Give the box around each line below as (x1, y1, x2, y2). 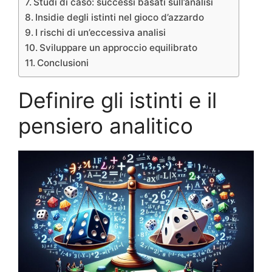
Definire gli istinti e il (18, 87, 217, 114)
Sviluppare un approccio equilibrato (39, 41, 198, 53)
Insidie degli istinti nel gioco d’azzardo (35, 11, 205, 23)
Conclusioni (37, 56, 89, 69)
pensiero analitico (18, 113, 193, 139)
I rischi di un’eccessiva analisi (35, 26, 166, 38)
